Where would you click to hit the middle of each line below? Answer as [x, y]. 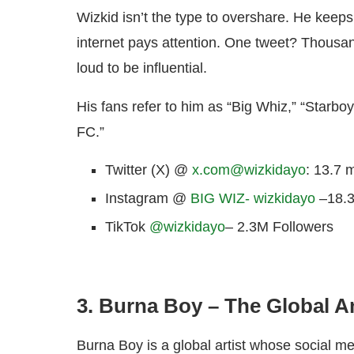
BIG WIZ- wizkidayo [253, 199]
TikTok [127, 227]
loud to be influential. [142, 68]
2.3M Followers [285, 227]
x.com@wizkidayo [249, 170]
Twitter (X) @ [149, 170]
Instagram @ [148, 199]
